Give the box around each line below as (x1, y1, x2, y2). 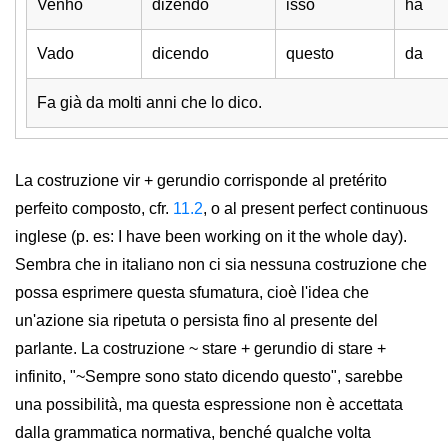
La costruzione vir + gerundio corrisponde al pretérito (15, 172, 387, 190)
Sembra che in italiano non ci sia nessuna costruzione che (15, 256, 427, 274)
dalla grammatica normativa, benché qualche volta (15, 424, 371, 442)
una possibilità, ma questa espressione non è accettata (15, 396, 403, 414)
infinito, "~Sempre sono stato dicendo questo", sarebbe (15, 368, 403, 386)
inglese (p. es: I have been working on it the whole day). (15, 228, 407, 246)
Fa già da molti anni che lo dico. (37, 94, 262, 112)
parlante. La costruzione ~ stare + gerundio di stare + (15, 340, 386, 358)
